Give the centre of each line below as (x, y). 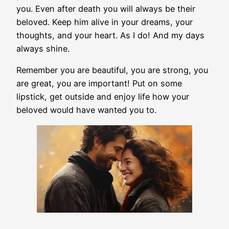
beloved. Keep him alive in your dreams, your (105, 22)
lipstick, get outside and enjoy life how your (103, 97)
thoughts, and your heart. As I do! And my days (110, 36)
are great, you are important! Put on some (99, 84)
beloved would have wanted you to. (86, 110)
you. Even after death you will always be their (106, 9)
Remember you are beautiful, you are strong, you (112, 70)
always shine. (44, 49)
